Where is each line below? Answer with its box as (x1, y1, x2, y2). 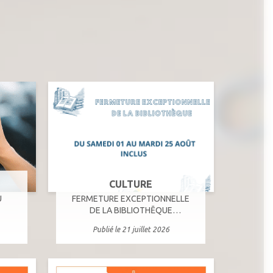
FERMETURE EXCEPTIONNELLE (72, 194, 190, 204)
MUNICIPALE (107, 217, 154, 227)
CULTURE (109, 179, 153, 190)
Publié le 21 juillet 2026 (92, 225, 169, 234)
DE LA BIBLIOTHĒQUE (89, 205, 172, 216)
